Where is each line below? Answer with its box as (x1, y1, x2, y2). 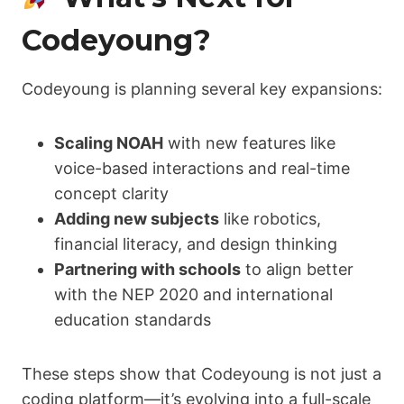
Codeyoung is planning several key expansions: (22, 79, 382, 99)
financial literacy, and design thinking (54, 234, 337, 254)
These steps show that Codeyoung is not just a (22, 364, 381, 384)
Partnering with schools (54, 260, 241, 280)
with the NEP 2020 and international (54, 285, 333, 305)
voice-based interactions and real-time (54, 159, 350, 179)
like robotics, (219, 209, 321, 229)
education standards (54, 310, 211, 330)
